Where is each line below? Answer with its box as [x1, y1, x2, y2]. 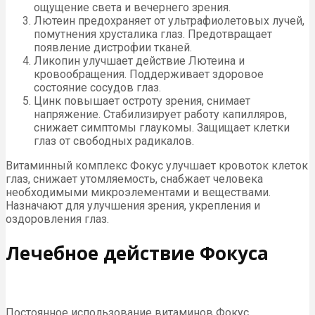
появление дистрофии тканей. [34, 40, 192, 54]
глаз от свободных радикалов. [34, 134, 194, 148]
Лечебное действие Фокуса [6, 240, 269, 266]
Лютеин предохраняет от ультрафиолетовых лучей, [34, 13, 304, 27]
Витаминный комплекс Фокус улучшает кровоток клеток [6, 158, 308, 172]
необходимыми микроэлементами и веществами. [6, 185, 271, 199]
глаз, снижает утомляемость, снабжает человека [6, 172, 263, 186]
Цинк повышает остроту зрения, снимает [34, 94, 250, 108]
